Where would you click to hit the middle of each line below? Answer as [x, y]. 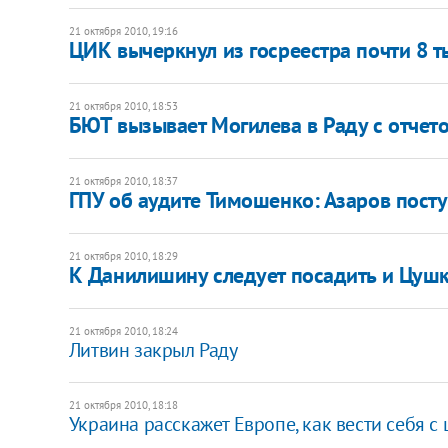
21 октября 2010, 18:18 [123, 404]
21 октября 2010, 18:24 [123, 330]
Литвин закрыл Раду [153, 349]
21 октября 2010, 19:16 [123, 30]
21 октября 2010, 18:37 [123, 180]
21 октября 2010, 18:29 [123, 255]
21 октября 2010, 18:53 [123, 105]
